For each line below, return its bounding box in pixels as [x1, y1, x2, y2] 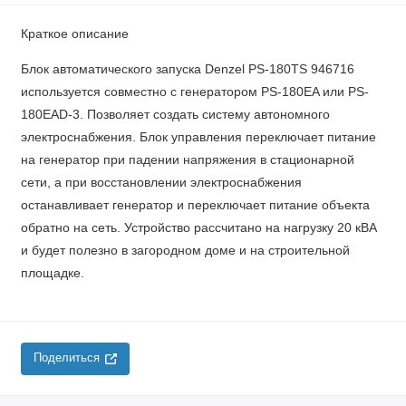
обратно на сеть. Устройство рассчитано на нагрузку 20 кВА [20, 220, 377, 235]
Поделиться [34, 352, 100, 365]
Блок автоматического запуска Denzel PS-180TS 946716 [20, 62, 354, 76]
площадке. [20, 266, 84, 280]
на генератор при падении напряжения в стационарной [20, 152, 354, 167]
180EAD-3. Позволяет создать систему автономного [20, 107, 330, 121]
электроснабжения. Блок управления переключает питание [20, 130, 376, 144]
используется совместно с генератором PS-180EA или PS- [20, 84, 369, 99]
